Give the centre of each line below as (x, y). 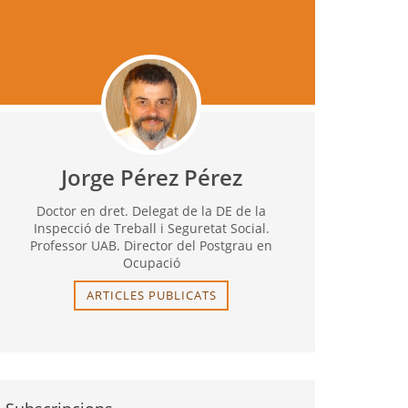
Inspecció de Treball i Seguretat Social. (151, 228)
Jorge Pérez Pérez (151, 177)
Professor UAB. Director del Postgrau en (151, 245)
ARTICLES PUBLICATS (151, 295)
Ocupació (151, 262)
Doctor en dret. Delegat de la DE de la (151, 210)
